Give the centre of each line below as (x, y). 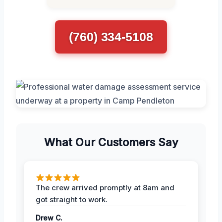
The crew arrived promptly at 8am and (105, 188)
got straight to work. (72, 200)
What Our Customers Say (111, 142)
